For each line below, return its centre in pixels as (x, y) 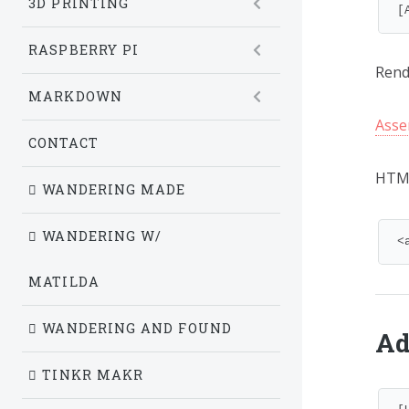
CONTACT (63, 143)
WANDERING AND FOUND (135, 328)
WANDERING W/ (100, 236)
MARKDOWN (75, 96)
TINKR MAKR (91, 375)
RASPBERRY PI (84, 50)
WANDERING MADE (112, 189)
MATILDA (64, 282)
